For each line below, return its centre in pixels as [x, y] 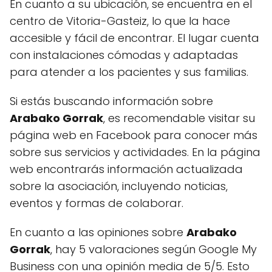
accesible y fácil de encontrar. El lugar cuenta [134, 38]
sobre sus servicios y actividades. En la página [135, 152]
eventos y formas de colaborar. [97, 203]
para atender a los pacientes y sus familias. [129, 72]
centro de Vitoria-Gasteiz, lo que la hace [120, 21]
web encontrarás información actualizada [126, 169]
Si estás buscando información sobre [111, 101]
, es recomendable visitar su [179, 118]
